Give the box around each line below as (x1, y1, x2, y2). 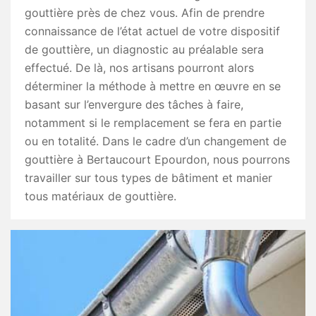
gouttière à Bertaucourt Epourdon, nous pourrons (25, 152, 290, 166)
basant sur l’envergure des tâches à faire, (25, 97, 243, 111)
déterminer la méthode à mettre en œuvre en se (25, 79, 281, 93)
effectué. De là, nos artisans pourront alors (25, 61, 254, 75)
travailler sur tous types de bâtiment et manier (25, 171, 272, 185)
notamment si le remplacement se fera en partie (25, 116, 281, 130)
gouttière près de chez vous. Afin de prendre (25, 6, 265, 20)
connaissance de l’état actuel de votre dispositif (25, 24, 280, 38)
